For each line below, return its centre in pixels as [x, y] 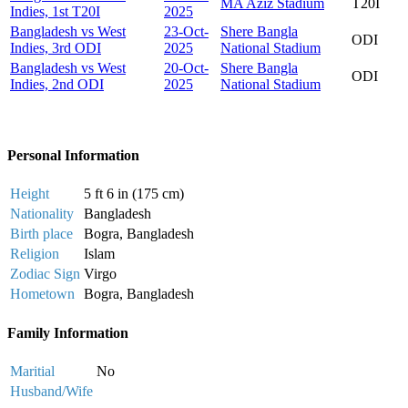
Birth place [41, 234]
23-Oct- [186, 31]
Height [30, 194]
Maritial [32, 371]
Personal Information [73, 156]
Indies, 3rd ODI [56, 47]
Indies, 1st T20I [55, 11]
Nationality [42, 214]
